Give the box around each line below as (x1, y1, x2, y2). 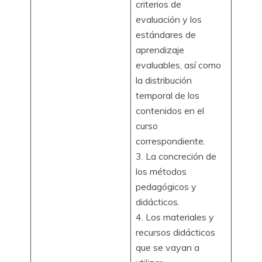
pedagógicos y (136, 180, 196, 192)
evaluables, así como (136, 58, 221, 71)
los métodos (136, 165, 187, 177)
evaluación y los (136, 13, 202, 25)
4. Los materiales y (136, 211, 214, 223)
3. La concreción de (136, 150, 216, 162)
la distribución (136, 74, 192, 86)
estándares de (136, 28, 196, 40)
